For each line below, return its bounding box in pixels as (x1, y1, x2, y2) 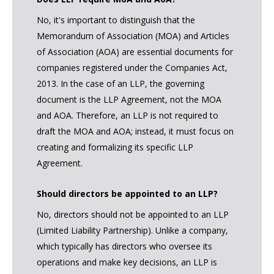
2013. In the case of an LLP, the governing (37, 78, 204, 90)
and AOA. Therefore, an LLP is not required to (37, 109, 218, 122)
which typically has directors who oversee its (37, 240, 212, 253)
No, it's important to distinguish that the (37, 14, 195, 26)
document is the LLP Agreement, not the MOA (37, 94, 221, 106)
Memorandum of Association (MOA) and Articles (37, 30, 229, 42)
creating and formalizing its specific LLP (37, 141, 193, 154)
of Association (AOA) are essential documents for (37, 46, 233, 58)
